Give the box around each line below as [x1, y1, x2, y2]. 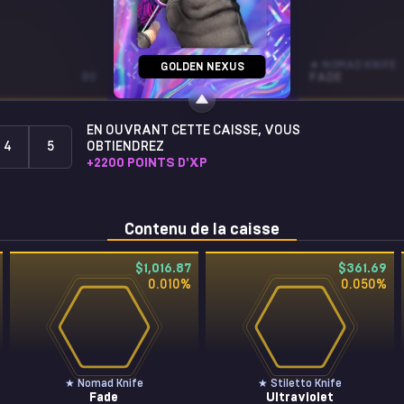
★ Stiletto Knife [258, 378, 343, 389]
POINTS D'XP [127, 157, 207, 170]
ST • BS [248, 71, 288, 82]
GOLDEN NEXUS [160, 61, 244, 72]
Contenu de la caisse [124, 222, 280, 238]
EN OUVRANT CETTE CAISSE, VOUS [87, 124, 300, 137]
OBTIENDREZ [87, 141, 164, 153]
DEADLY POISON [118, 71, 216, 84]
